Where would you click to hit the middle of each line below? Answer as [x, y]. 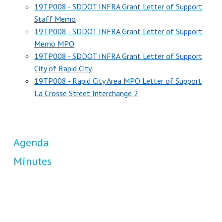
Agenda [31, 142]
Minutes [32, 161]
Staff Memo [55, 19]
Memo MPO [55, 43]
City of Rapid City [63, 68]
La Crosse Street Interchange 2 [86, 93]
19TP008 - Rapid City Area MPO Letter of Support [118, 81]
